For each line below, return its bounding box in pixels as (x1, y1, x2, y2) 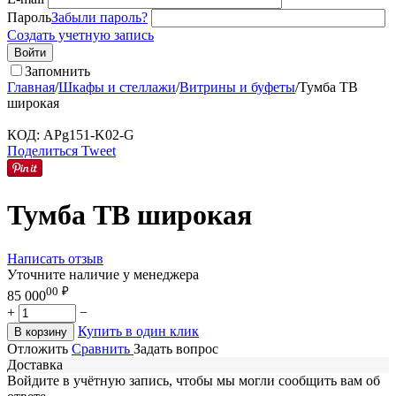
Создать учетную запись (7, 27, 154, 42)
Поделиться (7, 143, 78, 158)
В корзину (14, 325, 67, 339)
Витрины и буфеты (179, 80, 295, 95)
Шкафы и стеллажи (58, 80, 176, 95)
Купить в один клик (78, 324, 199, 339)
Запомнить (25, 64, 90, 79)
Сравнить (72, 341, 133, 357)
